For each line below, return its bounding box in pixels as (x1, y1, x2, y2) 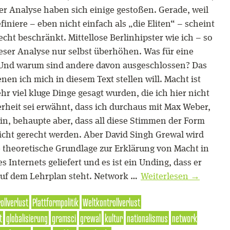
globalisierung (6, 211, 48, 225)
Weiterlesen (141, 172, 190, 181)
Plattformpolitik (32, 195, 79, 209)
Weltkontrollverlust (83, 195, 140, 209)
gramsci (52, 211, 76, 225)
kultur (105, 211, 123, 225)
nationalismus (127, 211, 168, 225)
